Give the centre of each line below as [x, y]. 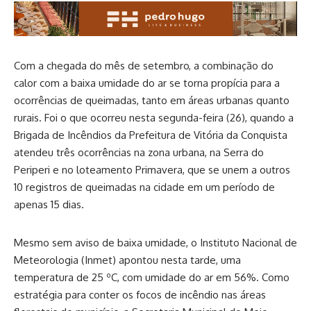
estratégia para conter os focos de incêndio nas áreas [140, 295]
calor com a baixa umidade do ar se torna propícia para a [147, 83]
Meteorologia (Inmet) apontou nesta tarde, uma [127, 260]
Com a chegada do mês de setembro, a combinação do [144, 66]
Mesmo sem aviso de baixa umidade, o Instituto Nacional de [155, 243]
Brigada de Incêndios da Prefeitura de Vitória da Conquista [151, 135]
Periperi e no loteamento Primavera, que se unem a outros [152, 170]
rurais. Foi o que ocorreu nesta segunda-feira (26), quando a [154, 118]
